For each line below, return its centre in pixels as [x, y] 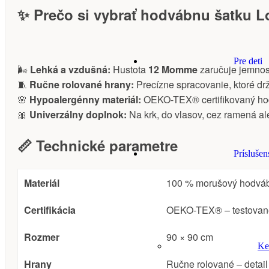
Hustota [129, 70]
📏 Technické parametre [98, 146]
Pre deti [248, 61]
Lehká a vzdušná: [70, 70]
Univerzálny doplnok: [78, 115]
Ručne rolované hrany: [82, 85]
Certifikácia [50, 210]
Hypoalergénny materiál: [85, 100]
